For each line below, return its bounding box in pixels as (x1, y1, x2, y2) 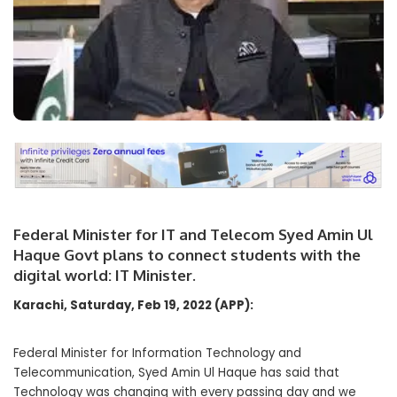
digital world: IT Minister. (13, 266, 196, 285)
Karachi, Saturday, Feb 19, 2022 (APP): (13, 297, 253, 315)
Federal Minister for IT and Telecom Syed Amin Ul (13, 225, 373, 245)
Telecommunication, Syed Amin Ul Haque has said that (13, 364, 339, 382)
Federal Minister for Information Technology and (13, 345, 301, 362)
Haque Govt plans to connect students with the (13, 245, 361, 265)
